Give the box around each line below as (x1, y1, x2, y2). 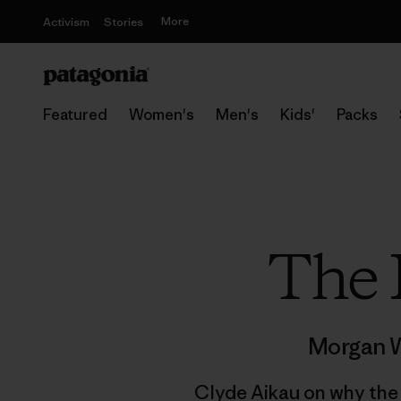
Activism (43, 14, 90, 30)
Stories (104, 14, 143, 30)
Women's (129, 105, 194, 124)
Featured (43, 105, 107, 124)
